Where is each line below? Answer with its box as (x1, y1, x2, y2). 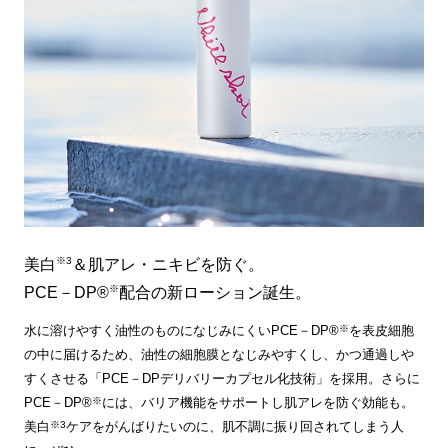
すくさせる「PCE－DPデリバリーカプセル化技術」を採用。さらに (23, 370, 420, 386)
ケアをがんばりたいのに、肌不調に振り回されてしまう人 (65, 418, 404, 434)
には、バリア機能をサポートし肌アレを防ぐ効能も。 (101, 394, 414, 410)
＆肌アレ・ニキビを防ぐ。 (71, 255, 264, 273)
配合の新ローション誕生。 (118, 283, 311, 301)
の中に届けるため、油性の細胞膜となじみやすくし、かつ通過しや (23, 346, 414, 362)
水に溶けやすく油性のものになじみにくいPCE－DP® (23, 322, 339, 338)
